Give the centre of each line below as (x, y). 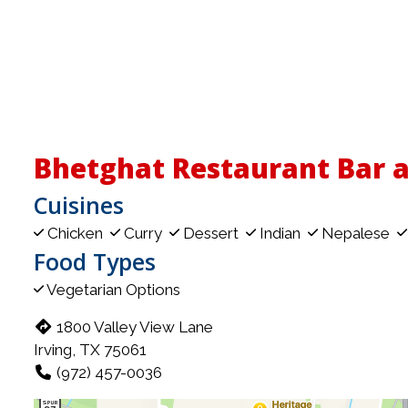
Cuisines (79, 204)
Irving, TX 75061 (90, 349)
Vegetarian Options (112, 289)
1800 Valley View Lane (135, 326)
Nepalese (356, 233)
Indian (280, 233)
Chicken (75, 233)
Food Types (95, 261)
